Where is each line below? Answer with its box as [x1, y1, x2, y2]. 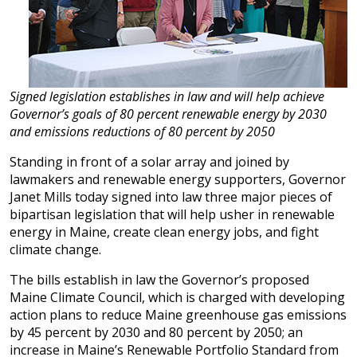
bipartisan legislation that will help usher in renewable [10, 206, 335, 223]
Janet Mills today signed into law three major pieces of [10, 188, 332, 206]
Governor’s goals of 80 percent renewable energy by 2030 [10, 105, 327, 123]
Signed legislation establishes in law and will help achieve [10, 88, 324, 105]
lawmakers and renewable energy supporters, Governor [10, 171, 346, 188]
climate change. [10, 241, 101, 258]
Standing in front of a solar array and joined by [10, 153, 289, 171]
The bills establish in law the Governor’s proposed [10, 271, 309, 288]
